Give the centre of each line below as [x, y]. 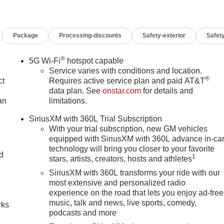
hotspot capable [94, 60]
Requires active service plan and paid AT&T [127, 80]
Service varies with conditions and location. [126, 70]
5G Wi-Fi [45, 60]
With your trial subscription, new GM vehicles [128, 128]
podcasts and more [83, 212]
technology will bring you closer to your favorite [132, 148]
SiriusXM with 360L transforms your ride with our [135, 172]
